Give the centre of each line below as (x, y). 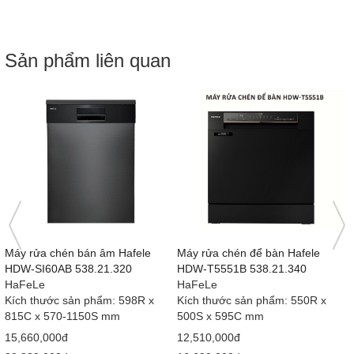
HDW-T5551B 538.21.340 (242, 268)
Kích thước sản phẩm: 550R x (252, 300)
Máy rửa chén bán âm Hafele (78, 252)
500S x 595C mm (220, 316)
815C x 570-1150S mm (62, 316)
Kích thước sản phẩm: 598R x (79, 300)
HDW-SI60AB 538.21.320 (68, 268)
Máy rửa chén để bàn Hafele (249, 252)
